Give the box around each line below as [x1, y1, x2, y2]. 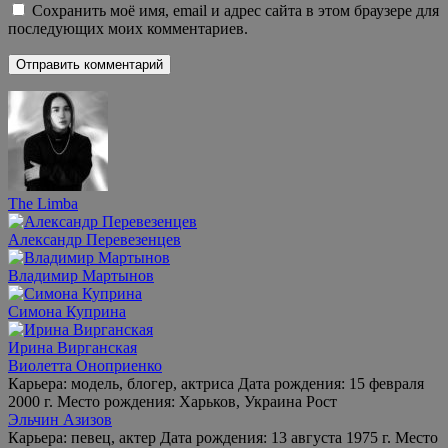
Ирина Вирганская [8, 338, 137, 356]
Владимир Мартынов [8, 266, 154, 284]
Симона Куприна [8, 302, 126, 320]
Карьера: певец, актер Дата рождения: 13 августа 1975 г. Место [8, 428, 438, 446]
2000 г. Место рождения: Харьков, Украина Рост [8, 392, 337, 410]
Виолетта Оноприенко [8, 356, 162, 374]
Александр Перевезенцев [8, 230, 181, 248]
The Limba [8, 194, 78, 212]
